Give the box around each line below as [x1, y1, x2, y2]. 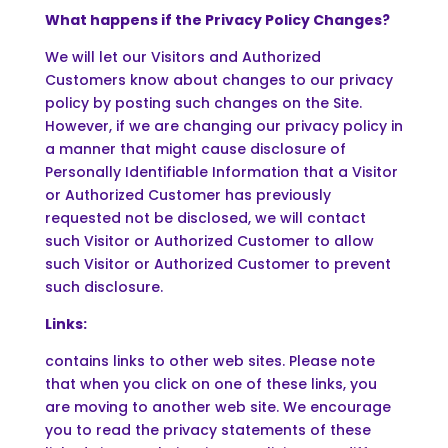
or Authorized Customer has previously [44, 184, 331, 205]
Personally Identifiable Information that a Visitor [44, 161, 398, 182]
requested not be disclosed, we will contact [44, 207, 366, 228]
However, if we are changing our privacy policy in [44, 115, 403, 136]
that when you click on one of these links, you [44, 373, 377, 394]
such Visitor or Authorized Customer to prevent [44, 253, 391, 274]
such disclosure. [44, 276, 163, 297]
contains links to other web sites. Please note [44, 350, 375, 371]
